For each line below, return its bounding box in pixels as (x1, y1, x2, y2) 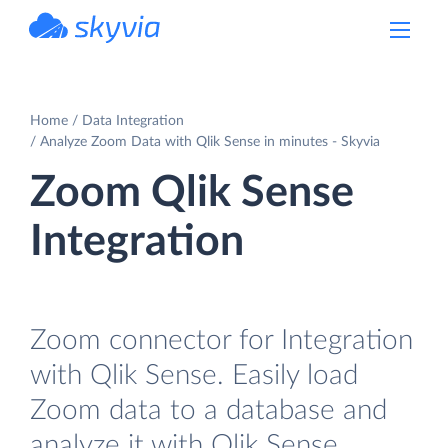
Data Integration (82, 113, 184, 128)
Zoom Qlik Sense (30, 171, 354, 214)
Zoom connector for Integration (30, 325, 413, 355)
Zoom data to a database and (30, 395, 387, 425)
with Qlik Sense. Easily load (30, 360, 358, 390)
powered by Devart (73, 44, 161, 54)
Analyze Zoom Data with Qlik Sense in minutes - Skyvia (40, 134, 380, 149)
